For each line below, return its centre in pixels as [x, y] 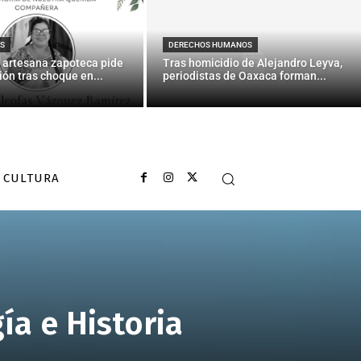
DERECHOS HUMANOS [211, 44]
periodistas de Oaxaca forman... [245, 75]
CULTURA [31, 178]
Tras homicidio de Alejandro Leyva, [253, 62]
